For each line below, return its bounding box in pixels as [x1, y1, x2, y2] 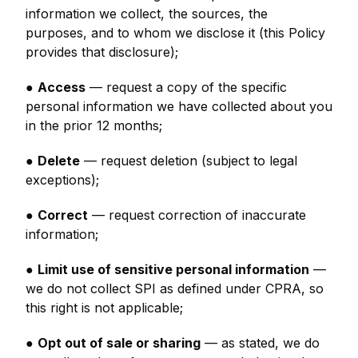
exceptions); [26, 172, 99, 188]
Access [38, 79, 86, 95]
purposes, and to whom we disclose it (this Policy [26, 25, 325, 41]
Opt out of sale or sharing [38, 335, 201, 351]
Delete [38, 153, 80, 169]
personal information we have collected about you [26, 98, 332, 114]
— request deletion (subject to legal [80, 153, 297, 169]
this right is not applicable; [26, 300, 183, 316]
